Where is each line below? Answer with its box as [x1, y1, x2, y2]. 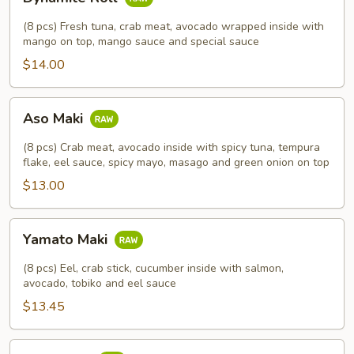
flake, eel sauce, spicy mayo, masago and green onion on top [23, 155, 330, 170]
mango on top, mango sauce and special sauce [23, 34, 259, 49]
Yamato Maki [23, 230, 111, 250]
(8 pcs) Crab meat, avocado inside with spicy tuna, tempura [23, 140, 320, 155]
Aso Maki [23, 109, 87, 129]
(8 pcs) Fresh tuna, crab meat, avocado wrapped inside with [23, 19, 324, 34]
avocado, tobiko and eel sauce [23, 276, 176, 291]
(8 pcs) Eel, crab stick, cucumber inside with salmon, [23, 261, 284, 276]
